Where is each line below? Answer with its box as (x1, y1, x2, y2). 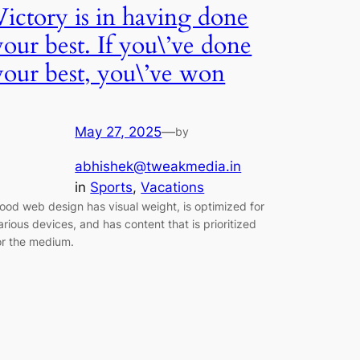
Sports (90, 179, 133, 196)
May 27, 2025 (75, 124, 162, 141)
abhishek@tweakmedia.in (75, 158, 242, 175)
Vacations (141, 179, 205, 196)
